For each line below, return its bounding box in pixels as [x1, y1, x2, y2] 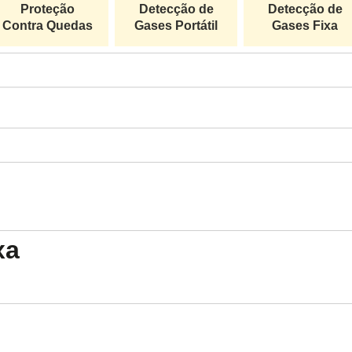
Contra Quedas [2, 19, 93, 32]
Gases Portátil [134, 19, 218, 32]
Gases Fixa [272, 19, 338, 32]
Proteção [20, 2, 75, 16]
